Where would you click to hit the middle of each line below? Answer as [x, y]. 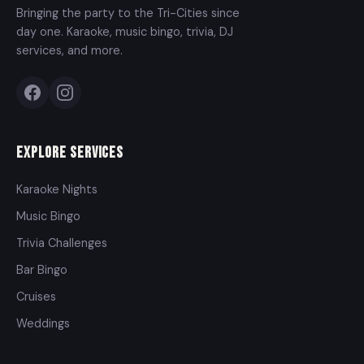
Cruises [36, 296]
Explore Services [70, 153]
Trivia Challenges [62, 243]
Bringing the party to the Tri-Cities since [128, 13]
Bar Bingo [42, 269]
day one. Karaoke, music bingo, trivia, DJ [125, 31]
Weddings [43, 323]
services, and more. [69, 50]
